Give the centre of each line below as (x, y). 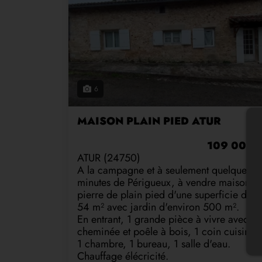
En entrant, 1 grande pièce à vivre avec (163, 219)
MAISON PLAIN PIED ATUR (149, 121)
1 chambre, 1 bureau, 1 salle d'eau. (154, 244)
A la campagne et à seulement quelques (164, 170)
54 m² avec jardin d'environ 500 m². (158, 207)
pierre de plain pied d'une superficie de (165, 194)
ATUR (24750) (109, 158)
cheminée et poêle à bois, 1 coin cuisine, (168, 231)
